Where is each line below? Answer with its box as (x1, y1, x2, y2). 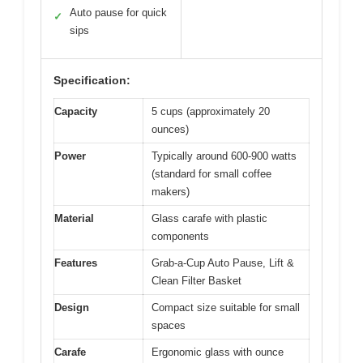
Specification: (53, 73, 130, 87)
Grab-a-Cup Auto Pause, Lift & (152, 256, 294, 269)
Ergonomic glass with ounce (152, 345, 284, 358)
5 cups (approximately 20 (152, 105, 270, 117)
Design (54, 301, 89, 314)
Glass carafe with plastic (152, 211, 267, 224)
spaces (152, 318, 186, 331)
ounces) (152, 122, 189, 135)
